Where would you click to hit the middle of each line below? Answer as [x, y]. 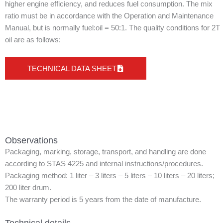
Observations [31, 140]
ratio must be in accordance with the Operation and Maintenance [109, 16]
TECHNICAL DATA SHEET [72, 69]
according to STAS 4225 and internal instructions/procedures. [104, 164]
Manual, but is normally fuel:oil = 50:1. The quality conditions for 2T [112, 28]
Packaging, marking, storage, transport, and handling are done [106, 152]
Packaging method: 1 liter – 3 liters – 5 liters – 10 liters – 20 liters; [110, 176]
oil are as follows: [33, 40]
